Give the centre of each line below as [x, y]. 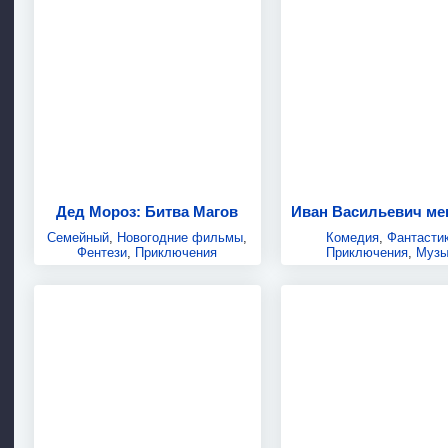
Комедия [353, 238]
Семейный [78, 238]
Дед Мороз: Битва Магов [147, 212]
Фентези [102, 253]
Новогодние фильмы [180, 238]
